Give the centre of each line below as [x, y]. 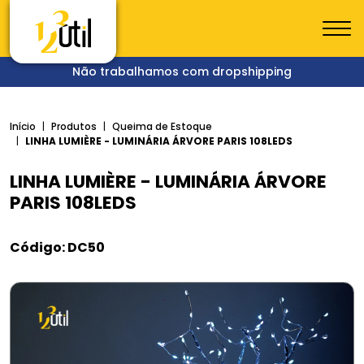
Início [23, 126]
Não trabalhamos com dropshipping [182, 71]
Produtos [74, 126]
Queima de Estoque [162, 126]
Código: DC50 [57, 247]
